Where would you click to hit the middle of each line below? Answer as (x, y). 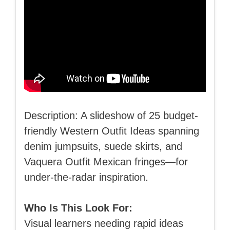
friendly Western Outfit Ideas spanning (112, 131)
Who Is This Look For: (78, 208)
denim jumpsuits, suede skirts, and (103, 146)
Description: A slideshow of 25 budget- (111, 115)
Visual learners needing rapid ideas (104, 223)
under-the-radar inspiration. (86, 177)
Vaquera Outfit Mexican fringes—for (106, 161)
